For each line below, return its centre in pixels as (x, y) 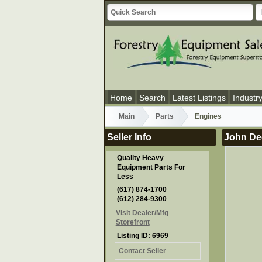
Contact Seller (142, 251)
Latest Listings (199, 98)
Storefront (132, 222)
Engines (208, 117)
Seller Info (130, 137)
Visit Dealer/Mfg (142, 213)
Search (152, 98)
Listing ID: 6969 (143, 235)
